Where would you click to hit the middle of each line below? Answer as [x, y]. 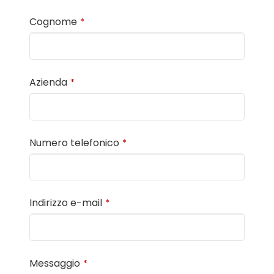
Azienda [48, 82]
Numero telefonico [74, 143]
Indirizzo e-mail [66, 203]
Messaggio [55, 264]
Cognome [53, 22]
